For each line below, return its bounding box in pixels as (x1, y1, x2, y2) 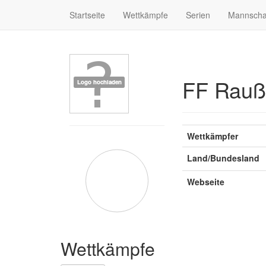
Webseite (187, 176, 224, 188)
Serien (186, 9, 210, 21)
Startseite (69, 9, 105, 21)
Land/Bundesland (187, 152, 259, 164)
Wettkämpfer (187, 130, 238, 142)
